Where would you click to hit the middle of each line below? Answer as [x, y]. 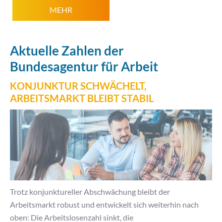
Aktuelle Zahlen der [67, 51]
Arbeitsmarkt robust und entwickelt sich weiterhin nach [104, 205]
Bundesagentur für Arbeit [84, 66]
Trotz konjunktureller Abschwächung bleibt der [90, 192]
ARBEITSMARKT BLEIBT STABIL [82, 98]
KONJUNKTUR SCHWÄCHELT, [78, 86]
